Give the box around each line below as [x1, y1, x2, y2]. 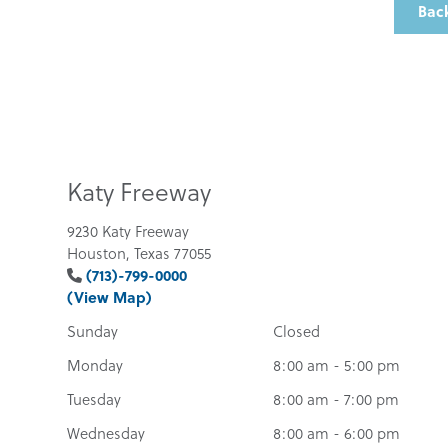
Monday [67, 354, 124, 377]
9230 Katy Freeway [67, 220, 190, 243]
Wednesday [67, 422, 146, 445]
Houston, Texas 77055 [67, 242, 212, 265]
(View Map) [67, 286, 153, 309]
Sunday [67, 320, 119, 343]
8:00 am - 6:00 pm [273, 422, 401, 445]
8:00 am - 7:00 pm [273, 388, 400, 411]
